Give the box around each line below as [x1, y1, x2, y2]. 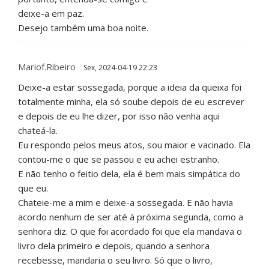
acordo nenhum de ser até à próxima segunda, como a [18, 211, 243, 223]
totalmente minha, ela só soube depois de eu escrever [18, 95, 244, 108]
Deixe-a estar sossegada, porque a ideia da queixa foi [18, 81, 241, 94]
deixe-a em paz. [18, 7, 84, 20]
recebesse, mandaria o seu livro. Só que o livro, [18, 254, 213, 267]
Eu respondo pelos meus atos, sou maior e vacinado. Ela [18, 139, 250, 151]
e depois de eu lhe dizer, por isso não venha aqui [18, 110, 220, 122]
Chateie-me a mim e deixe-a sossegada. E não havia [18, 196, 233, 209]
